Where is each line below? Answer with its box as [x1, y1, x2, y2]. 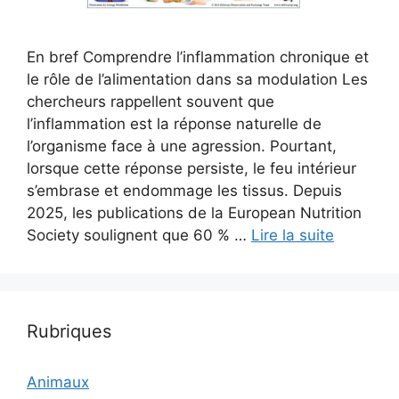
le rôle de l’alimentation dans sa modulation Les [27, 70, 368, 88]
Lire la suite [251, 226, 334, 244]
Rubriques [27, 321, 111, 342]
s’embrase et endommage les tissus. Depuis [27, 182, 342, 199]
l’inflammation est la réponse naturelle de [27, 115, 322, 133]
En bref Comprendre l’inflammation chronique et [27, 48, 369, 66]
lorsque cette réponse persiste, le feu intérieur [27, 159, 356, 177]
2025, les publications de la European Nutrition [27, 204, 362, 222]
